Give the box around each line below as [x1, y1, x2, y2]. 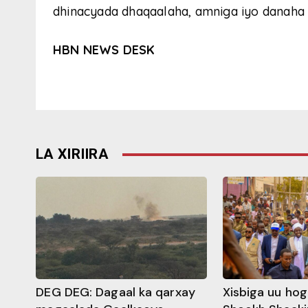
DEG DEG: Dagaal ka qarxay [36, 284, 195, 301]
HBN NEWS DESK [53, 42, 155, 58]
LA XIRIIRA [36, 146, 109, 163]
